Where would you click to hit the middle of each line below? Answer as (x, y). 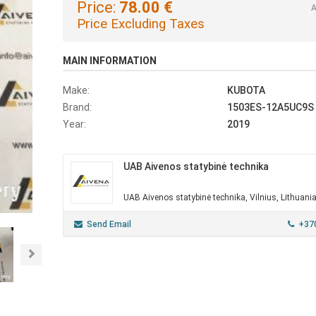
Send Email (109, 224)
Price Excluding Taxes (141, 24)
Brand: (77, 107)
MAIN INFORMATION (110, 61)
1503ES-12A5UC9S (270, 107)
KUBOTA (246, 90)
